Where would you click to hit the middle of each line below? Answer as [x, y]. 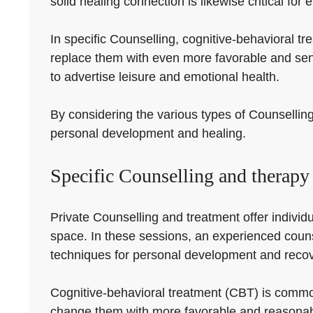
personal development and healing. [148, 133]
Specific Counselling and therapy [180, 176]
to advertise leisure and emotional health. [165, 77]
